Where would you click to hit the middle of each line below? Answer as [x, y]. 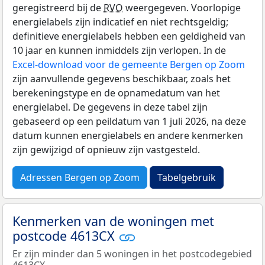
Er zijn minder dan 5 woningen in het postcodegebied [132, 254]
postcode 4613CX [65, 235]
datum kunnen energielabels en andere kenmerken [128, 135]
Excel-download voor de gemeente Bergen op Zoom [129, 64]
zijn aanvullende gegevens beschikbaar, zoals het [122, 78]
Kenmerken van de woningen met [113, 221]
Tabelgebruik [187, 177]
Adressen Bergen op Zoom [80, 177]
